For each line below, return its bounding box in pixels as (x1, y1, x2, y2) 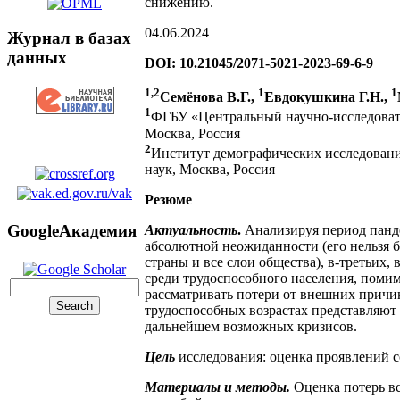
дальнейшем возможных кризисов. (145, 318, 357, 334)
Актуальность (145, 221, 237, 237)
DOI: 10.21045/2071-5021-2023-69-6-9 (145, 55, 373, 71)
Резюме (145, 191, 192, 207)
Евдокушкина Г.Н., (264, 89, 391, 105)
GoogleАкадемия (7, 221, 137, 241)
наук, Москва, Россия (145, 161, 275, 177)
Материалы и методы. (145, 379, 290, 395)
